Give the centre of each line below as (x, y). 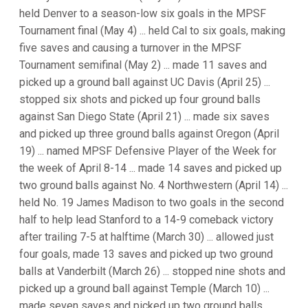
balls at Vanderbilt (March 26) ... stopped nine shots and (152, 271)
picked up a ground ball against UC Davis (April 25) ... (145, 82)
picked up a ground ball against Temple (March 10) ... (144, 288)
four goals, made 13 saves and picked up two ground (146, 254)
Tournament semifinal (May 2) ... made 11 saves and (143, 65)
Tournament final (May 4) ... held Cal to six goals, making (152, 31)
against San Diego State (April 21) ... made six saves (144, 117)
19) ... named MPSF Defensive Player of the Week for (148, 151)
